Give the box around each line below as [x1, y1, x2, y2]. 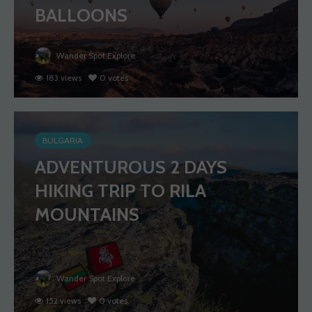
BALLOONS [35, 4, 127, 27]
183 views [46, 72, 81, 83]
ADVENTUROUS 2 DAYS [35, 156, 227, 179]
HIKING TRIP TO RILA [35, 180, 206, 203]
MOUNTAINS [35, 203, 139, 226]
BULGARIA [42, 135, 83, 146]
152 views [46, 295, 81, 306]
